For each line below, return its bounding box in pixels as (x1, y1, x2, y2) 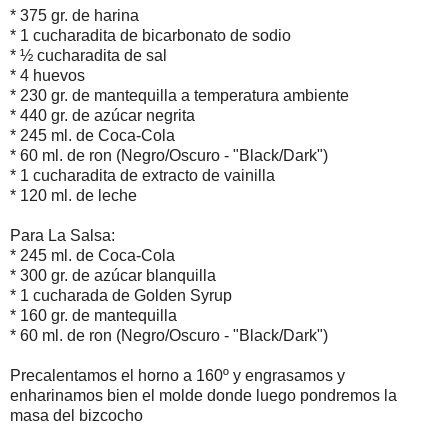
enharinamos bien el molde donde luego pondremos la (10, 386, 397, 404)
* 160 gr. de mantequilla (10, 306, 177, 324)
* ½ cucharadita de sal (10, 46, 167, 64)
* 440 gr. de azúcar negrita (10, 106, 195, 124)
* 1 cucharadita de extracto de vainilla (10, 166, 275, 184)
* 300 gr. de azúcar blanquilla (10, 266, 216, 284)
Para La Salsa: (10, 226, 115, 244)
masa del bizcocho (10, 406, 143, 424)
